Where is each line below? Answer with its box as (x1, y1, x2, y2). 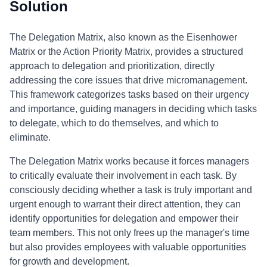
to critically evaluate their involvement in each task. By (10, 170, 237, 181)
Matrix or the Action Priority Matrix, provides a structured (10, 46, 243, 57)
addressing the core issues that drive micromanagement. (10, 75, 247, 85)
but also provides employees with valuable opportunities (10, 242, 246, 252)
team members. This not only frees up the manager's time (10, 228, 250, 238)
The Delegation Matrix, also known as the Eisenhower (10, 32, 237, 42)
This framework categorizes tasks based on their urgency (10, 89, 249, 100)
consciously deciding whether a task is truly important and (10, 185, 252, 195)
